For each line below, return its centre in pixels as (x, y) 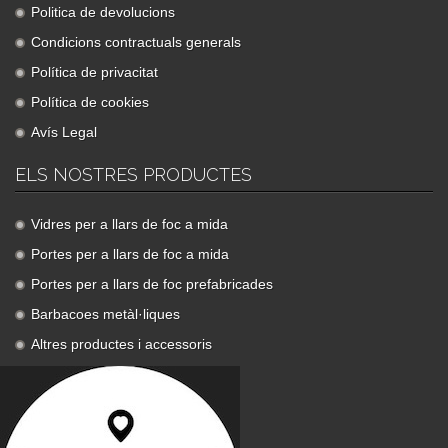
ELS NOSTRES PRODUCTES (133, 174)
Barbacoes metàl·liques (105, 314)
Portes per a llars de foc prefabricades (152, 284)
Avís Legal (64, 132)
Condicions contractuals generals (136, 42)
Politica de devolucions (103, 12)
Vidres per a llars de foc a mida (129, 224)
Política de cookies (90, 102)
